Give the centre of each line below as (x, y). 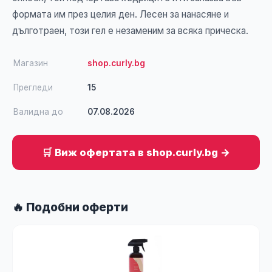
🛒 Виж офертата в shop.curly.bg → (136, 152)
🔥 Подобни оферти (70, 207)
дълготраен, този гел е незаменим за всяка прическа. (130, 31)
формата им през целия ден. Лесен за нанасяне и (121, 14)
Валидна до (38, 112)
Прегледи (33, 87)
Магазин (31, 63)
